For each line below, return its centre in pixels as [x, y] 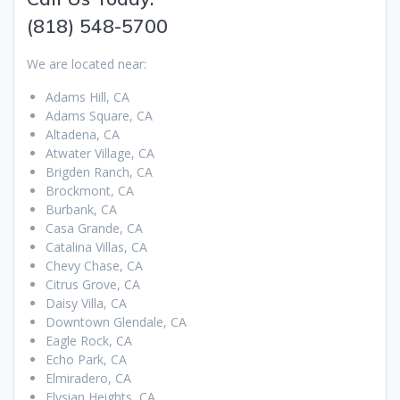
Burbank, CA [81, 209]
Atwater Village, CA [100, 153]
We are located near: [87, 63]
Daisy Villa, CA [86, 303]
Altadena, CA [83, 134]
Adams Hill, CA [87, 96]
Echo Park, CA [86, 359]
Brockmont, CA [90, 190]
